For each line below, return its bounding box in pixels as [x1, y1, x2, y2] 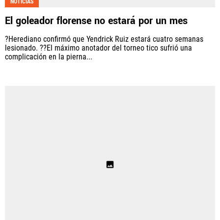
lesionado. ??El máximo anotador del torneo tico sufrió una [5, 43, 192, 53]
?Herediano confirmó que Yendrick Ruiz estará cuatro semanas [5, 34, 203, 44]
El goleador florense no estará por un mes [5, 13, 188, 28]
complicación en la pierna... [5, 52, 92, 61]
